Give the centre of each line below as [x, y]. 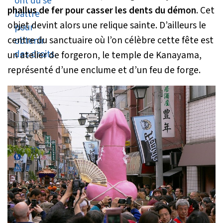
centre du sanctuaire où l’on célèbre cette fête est [111, 41]
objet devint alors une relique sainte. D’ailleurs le [107, 26]
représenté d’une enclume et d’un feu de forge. [104, 70]
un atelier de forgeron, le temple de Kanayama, [105, 56]
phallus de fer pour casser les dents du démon [102, 11]
